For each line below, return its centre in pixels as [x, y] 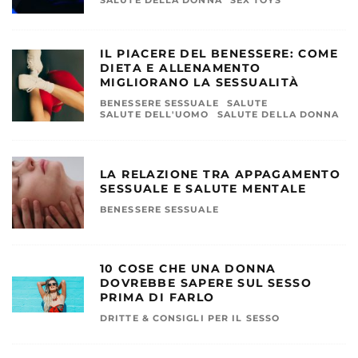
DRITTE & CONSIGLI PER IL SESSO [190, 318]
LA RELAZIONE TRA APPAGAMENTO [221, 174]
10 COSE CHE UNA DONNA [188, 268]
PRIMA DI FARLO [157, 297]
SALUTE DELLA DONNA [278, 114]
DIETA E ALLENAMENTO [181, 68]
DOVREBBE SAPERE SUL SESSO [206, 283]
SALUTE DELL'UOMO [155, 114]
